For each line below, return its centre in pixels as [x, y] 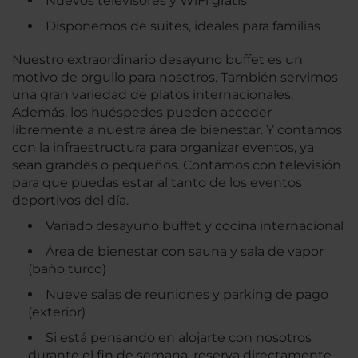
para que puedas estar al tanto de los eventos [157, 183]
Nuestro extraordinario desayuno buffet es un [157, 60]
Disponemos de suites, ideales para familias [183, 26]
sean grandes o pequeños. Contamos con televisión [177, 165]
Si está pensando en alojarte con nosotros [179, 338]
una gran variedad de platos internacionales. [153, 95]
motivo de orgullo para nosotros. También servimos [175, 78]
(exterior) [57, 312]
